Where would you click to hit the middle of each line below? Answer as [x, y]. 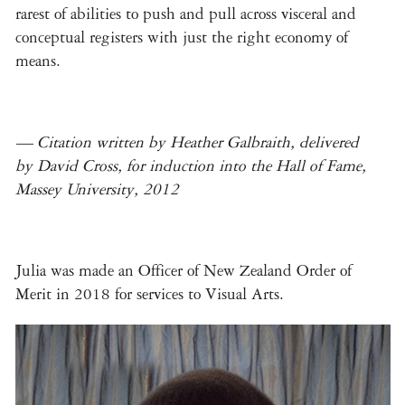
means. [38, 61]
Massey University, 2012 [97, 190]
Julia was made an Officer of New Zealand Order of [184, 271]
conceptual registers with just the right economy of [182, 37]
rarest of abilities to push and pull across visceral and [186, 14]
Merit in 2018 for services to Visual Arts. [150, 295]
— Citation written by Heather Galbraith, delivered [187, 143]
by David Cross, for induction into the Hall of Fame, [191, 166]
